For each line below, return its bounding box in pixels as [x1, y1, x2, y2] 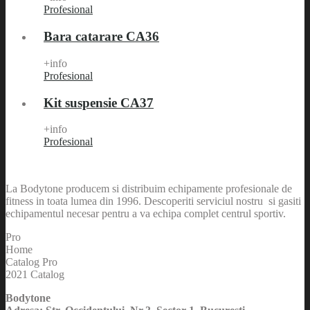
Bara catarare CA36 [44, 29, 159, 44]
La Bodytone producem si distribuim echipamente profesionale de [6, 183, 292, 195]
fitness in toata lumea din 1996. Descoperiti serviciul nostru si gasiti [6, 195, 301, 208]
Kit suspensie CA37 [44, 95, 154, 110]
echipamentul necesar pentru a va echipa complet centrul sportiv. [6, 208, 286, 220]
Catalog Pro [6, 256, 57, 268]
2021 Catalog [6, 268, 64, 281]
